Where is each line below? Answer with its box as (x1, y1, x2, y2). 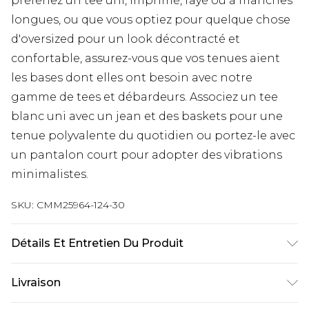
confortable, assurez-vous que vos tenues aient (11, 51, 280, 65)
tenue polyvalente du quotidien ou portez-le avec (11, 128, 295, 142)
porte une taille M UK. (11, 284, 136, 298)
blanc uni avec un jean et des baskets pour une (11, 109, 283, 123)
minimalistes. (11, 167, 88, 181)
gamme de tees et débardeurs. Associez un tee (11, 90, 278, 103)
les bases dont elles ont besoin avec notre (11, 70, 252, 84)
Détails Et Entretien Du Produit (11, 236, 183, 250)
